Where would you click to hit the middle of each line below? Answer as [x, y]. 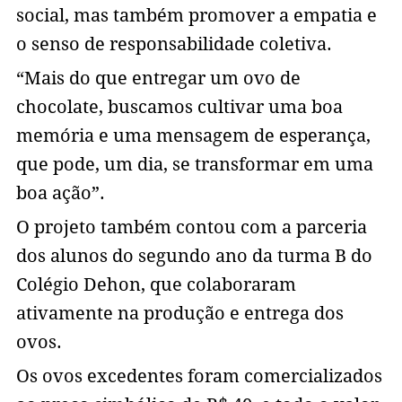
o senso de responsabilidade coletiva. [174, 44]
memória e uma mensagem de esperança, [193, 136]
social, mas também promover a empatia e [196, 16]
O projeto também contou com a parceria [191, 227]
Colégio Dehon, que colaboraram [156, 285]
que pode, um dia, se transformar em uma [194, 165]
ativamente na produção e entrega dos [179, 314]
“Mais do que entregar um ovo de [158, 79]
